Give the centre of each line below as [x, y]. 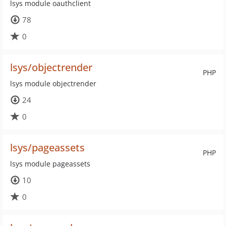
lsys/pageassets [47, 148]
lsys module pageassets [50, 164]
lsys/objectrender [51, 67]
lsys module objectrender [53, 83]
